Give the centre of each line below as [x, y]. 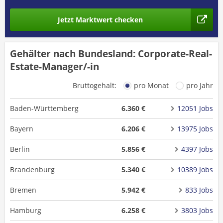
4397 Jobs [197, 149]
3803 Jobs [197, 210]
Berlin [20, 149]
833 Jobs [199, 190]
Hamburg [26, 210]
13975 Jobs [195, 129]
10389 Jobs [195, 169]
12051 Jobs [195, 108]
